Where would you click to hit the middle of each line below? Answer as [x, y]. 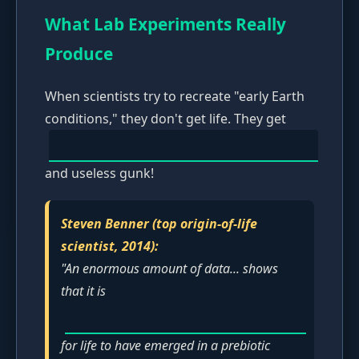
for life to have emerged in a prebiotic [165, 346]
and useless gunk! [99, 173]
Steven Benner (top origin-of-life [159, 224]
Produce [79, 53]
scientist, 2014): [110, 246]
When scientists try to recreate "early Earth [175, 97]
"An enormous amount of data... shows [169, 269]
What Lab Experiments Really [165, 24]
